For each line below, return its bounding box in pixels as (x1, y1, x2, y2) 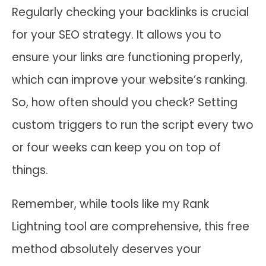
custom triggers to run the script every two (12, 116, 254, 133)
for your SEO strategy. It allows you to (12, 26, 221, 43)
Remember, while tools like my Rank (12, 195, 209, 212)
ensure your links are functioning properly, (12, 49, 243, 65)
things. (12, 161, 48, 178)
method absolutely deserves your (12, 240, 201, 257)
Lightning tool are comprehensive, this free (12, 218, 249, 235)
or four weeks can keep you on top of (12, 139, 221, 156)
